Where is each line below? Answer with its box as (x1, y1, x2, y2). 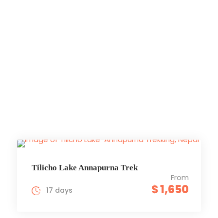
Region (67, 20, 151, 49)
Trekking (54, 51, 164, 80)
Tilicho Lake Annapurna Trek (32, 163, 138, 172)
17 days (46, 185, 73, 195)
